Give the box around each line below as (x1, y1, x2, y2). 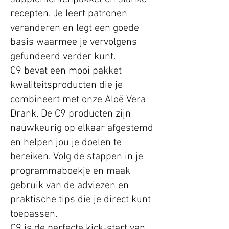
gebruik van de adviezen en (10, 179, 129, 192)
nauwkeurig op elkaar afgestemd (10, 122, 153, 135)
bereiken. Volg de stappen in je (10, 151, 143, 164)
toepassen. (10, 208, 57, 221)
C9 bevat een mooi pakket (10, 65, 122, 78)
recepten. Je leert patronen (10, 8, 127, 20)
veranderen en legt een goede (10, 22, 139, 35)
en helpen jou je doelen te (10, 136, 122, 149)
